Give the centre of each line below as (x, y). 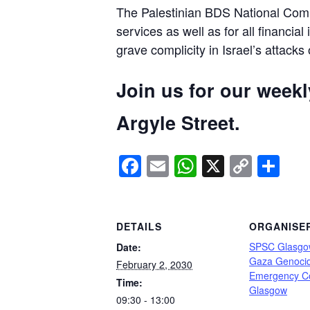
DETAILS (139, 227)
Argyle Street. (178, 123)
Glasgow (268, 290)
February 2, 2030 (154, 265)
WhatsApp (248, 166)
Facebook (190, 166)
